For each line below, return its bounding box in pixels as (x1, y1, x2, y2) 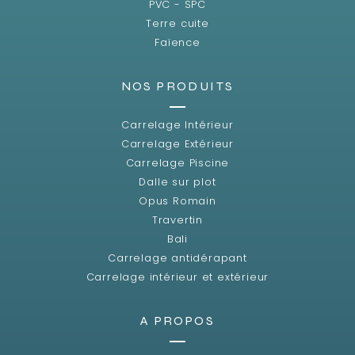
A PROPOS (139, 312, 216, 328)
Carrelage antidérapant (108, 250, 247, 265)
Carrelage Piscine (125, 155, 230, 170)
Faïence (155, 35, 200, 49)
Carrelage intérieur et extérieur (86, 269, 269, 284)
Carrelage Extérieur (120, 136, 235, 151)
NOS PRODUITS (120, 78, 235, 94)
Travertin (151, 212, 204, 227)
